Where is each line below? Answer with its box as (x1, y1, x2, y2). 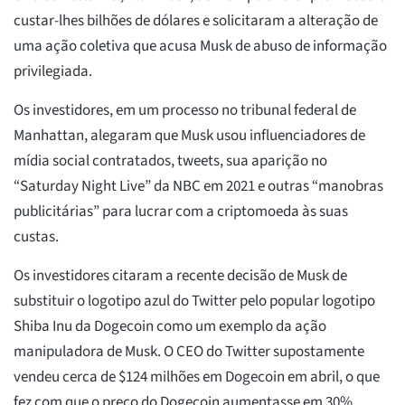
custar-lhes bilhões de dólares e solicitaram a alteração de (14, 9, 378, 32)
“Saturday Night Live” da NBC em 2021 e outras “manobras (14, 174, 383, 197)
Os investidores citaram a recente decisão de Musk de (14, 264, 347, 287)
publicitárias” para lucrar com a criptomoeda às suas (14, 200, 348, 222)
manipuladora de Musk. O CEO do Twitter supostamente (14, 340, 364, 363)
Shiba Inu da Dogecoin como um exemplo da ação (14, 315, 326, 337)
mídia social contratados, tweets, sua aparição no (14, 149, 327, 172)
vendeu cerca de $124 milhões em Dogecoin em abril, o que (14, 365, 380, 388)
